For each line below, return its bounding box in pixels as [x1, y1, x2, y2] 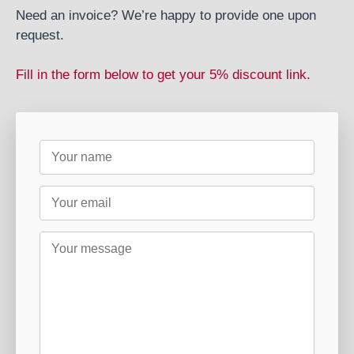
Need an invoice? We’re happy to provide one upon [16, 8, 316, 23]
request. [16, 28, 64, 43]
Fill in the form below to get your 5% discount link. [16, 67, 311, 82]
